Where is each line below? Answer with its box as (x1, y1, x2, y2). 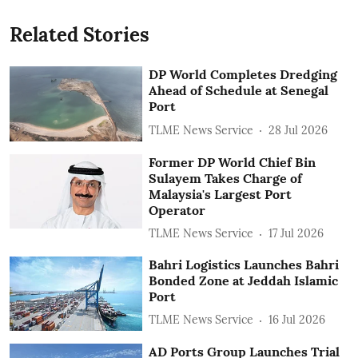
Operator (149, 201, 206, 218)
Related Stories (10, 22, 149, 48)
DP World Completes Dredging (149, 66, 338, 83)
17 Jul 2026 (268, 226, 324, 241)
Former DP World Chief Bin (149, 153, 316, 170)
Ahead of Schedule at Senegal (149, 82, 329, 99)
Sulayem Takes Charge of (149, 169, 303, 186)
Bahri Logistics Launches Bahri (149, 256, 340, 272)
